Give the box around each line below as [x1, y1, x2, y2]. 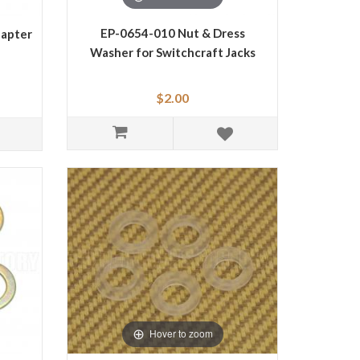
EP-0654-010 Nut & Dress [100, 26, 245, 40]
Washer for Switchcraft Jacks [89, 45, 256, 59]
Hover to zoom [149, 326, 213, 341]
